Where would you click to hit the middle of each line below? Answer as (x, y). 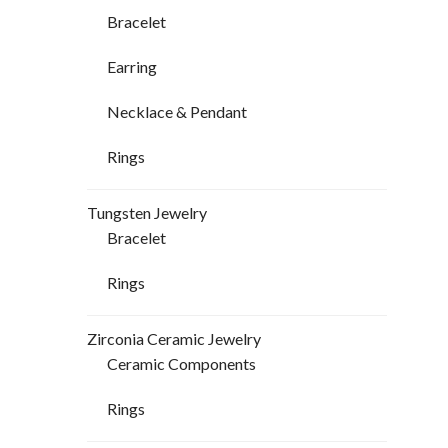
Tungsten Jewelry (147, 213)
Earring (132, 67)
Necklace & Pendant (177, 112)
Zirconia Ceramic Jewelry (174, 339)
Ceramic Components (181, 364)
